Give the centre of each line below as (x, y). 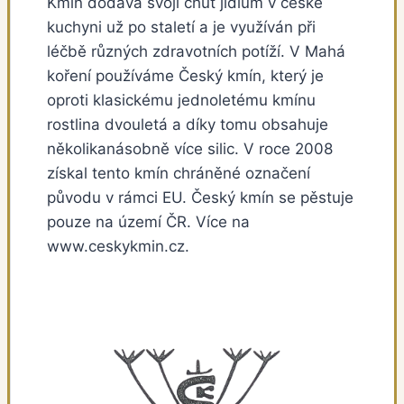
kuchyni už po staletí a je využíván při (181, 28)
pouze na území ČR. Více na (148, 222)
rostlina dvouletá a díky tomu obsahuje (188, 125)
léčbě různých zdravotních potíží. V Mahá (196, 52)
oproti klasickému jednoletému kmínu (181, 101)
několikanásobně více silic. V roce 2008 (190, 149)
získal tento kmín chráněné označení (179, 174)
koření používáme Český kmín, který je (185, 76)
